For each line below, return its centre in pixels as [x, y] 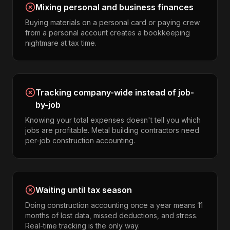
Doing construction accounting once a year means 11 [114, 205]
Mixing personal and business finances [114, 7]
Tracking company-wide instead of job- [115, 92]
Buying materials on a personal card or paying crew [112, 22]
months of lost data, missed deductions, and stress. [111, 215]
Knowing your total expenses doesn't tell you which [113, 120]
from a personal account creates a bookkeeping [108, 33]
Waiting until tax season [84, 190]
